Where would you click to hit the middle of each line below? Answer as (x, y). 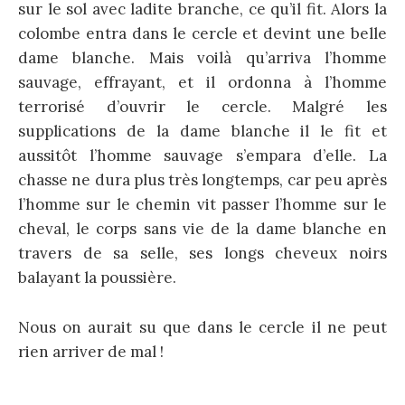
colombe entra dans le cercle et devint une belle (202, 34)
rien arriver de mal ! (91, 351)
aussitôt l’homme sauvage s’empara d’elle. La (202, 156)
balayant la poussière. (97, 278)
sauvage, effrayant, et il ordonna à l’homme (202, 83)
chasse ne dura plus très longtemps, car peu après (202, 180)
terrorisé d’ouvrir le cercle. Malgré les (202, 107)
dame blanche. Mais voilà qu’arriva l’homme (202, 58)
